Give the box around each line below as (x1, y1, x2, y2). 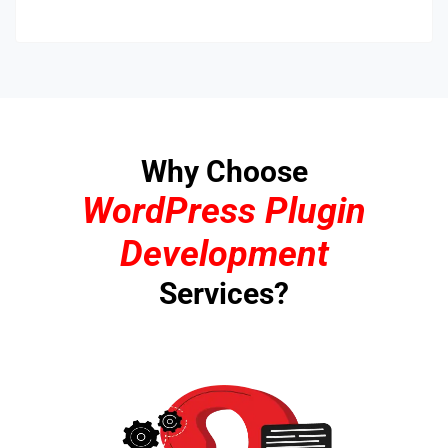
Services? (159, 275, 289, 311)
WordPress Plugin (82, 189, 366, 232)
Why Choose (140, 153, 308, 189)
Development (119, 232, 329, 275)
